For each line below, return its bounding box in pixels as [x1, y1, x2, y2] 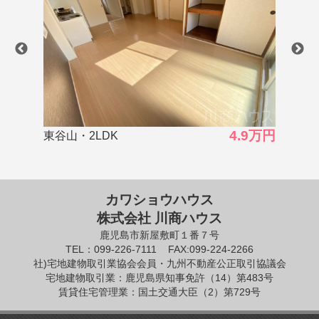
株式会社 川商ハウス [97, 210, 222, 226]
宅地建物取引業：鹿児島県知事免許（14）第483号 [46, 271, 273, 283]
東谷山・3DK [72, 129, 141, 142]
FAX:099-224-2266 [168, 243, 253, 255]
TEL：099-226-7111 [66, 243, 157, 255]
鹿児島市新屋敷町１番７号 [100, 229, 219, 241]
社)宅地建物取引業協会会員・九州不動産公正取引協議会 [33, 257, 286, 269]
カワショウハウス [105, 192, 214, 207]
